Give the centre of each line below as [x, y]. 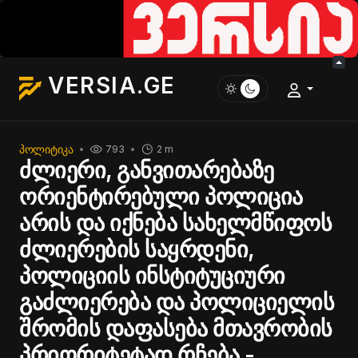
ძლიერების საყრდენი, [137, 249]
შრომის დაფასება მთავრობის [176, 328]
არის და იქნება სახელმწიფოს [176, 223]
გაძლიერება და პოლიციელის [177, 302]
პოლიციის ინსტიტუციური [152, 276]
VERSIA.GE [112, 86]
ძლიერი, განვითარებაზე [147, 170]
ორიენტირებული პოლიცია [161, 197]
